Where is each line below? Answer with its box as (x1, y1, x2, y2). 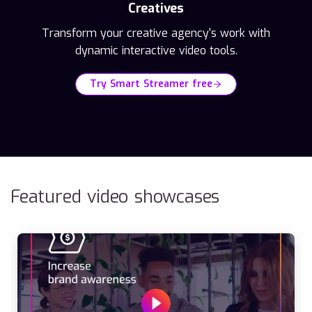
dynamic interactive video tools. (75, 43, 237, 58)
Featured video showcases (10, 185, 220, 208)
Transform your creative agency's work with (42, 26, 270, 41)
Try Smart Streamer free (90, 77, 212, 91)
